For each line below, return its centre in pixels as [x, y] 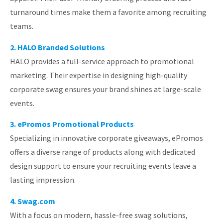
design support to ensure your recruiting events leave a [103, 166]
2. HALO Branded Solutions [57, 47]
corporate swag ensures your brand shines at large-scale [106, 89]
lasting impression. [43, 180]
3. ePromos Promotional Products [72, 124]
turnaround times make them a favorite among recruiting [108, 12]
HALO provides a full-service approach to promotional [102, 61]
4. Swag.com [33, 201]
